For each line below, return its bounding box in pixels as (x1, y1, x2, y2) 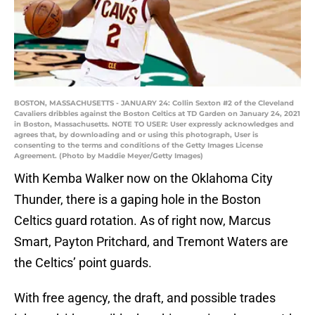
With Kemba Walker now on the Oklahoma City (14, 171, 273, 186)
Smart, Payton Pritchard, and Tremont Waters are (14, 234, 288, 250)
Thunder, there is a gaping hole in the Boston (14, 192, 261, 207)
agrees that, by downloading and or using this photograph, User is (14, 130, 258, 140)
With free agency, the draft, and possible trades (14, 290, 276, 306)
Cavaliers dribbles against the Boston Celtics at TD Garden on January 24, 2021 (14, 109, 300, 119)
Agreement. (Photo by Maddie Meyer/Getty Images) (14, 151, 203, 161)
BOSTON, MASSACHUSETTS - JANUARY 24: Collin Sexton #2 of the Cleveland (14, 98, 294, 108)
